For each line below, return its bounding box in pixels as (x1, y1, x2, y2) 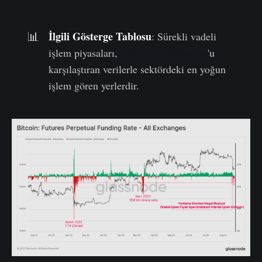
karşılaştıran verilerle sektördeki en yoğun (49, 61, 226, 76)
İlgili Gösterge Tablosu (49, 28, 152, 44)
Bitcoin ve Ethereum (120, 45, 208, 60)
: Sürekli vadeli (151, 29, 217, 43)
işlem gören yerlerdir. (49, 78, 140, 92)
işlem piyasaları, (49, 45, 121, 60)
